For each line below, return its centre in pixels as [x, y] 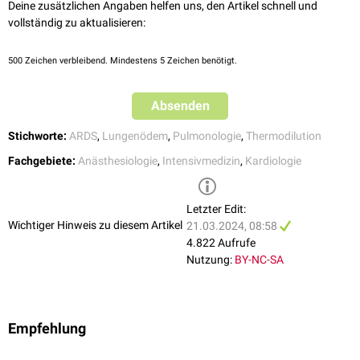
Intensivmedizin [201, 161]
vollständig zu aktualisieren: [77, 23]
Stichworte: [37, 136]
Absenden [180, 106]
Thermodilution [284, 136]
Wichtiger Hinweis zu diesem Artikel [95, 225]
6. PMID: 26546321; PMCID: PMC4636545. [123, 16]
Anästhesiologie [118, 161]
